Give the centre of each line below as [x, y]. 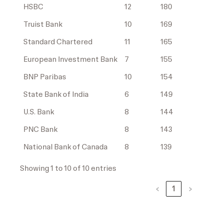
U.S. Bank [39, 112]
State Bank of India [56, 95]
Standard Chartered [58, 42]
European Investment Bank [71, 60]
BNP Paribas [45, 77]
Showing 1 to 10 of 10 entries [68, 169]
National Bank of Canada [66, 147]
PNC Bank [41, 130]
